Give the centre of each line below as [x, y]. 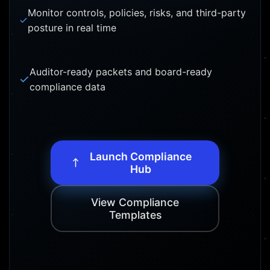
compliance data [67, 87]
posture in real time [72, 28]
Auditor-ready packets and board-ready [121, 72]
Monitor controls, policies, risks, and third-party [137, 13]
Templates [135, 215]
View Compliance [135, 202]
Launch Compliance [140, 157]
